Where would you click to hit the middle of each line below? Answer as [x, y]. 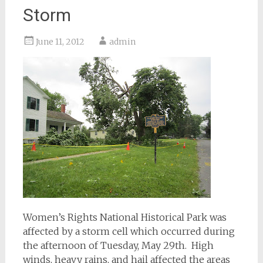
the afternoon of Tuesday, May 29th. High [118, 245]
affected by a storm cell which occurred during [129, 231]
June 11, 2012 [60, 42]
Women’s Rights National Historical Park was [124, 217]
